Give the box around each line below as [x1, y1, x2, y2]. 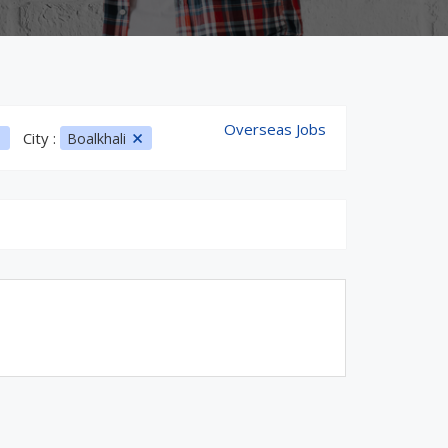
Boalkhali [66, 129, 130, 148]
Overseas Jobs [224, 119, 326, 139]
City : [22, 128, 60, 148]
